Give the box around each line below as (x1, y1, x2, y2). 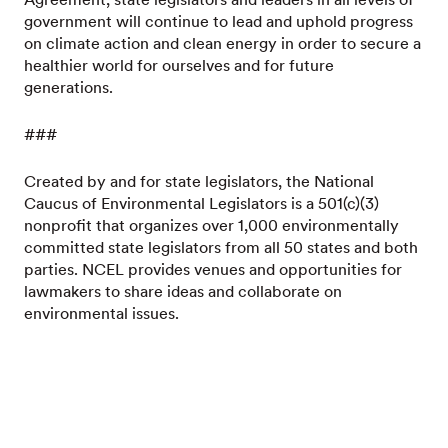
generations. (24, 78, 113, 97)
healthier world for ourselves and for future (24, 56, 334, 75)
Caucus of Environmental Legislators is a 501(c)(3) (24, 194, 379, 213)
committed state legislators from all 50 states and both (24, 238, 418, 257)
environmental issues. (24, 304, 179, 323)
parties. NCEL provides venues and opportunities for (24, 260, 402, 279)
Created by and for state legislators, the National (24, 172, 374, 191)
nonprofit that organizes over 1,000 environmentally (24, 216, 399, 235)
